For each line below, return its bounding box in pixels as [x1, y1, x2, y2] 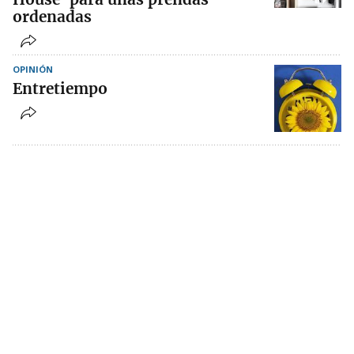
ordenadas [13, 7, 92, 27]
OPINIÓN [13, 63, 53, 76]
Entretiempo [13, 79, 107, 99]
